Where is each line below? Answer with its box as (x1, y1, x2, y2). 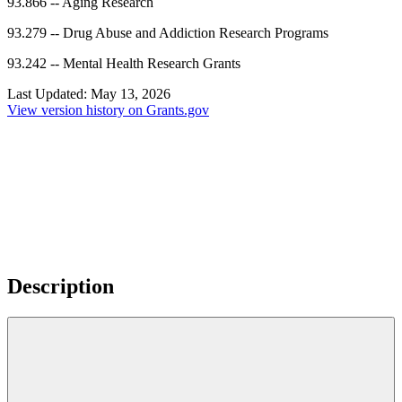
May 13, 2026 (91, 86, 170, 102)
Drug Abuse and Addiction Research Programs (63, 25, 328, 41)
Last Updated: (7, 86, 91, 102)
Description (7, 275, 114, 299)
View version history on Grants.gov (7, 102, 209, 118)
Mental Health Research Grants (63, 56, 240, 72)
